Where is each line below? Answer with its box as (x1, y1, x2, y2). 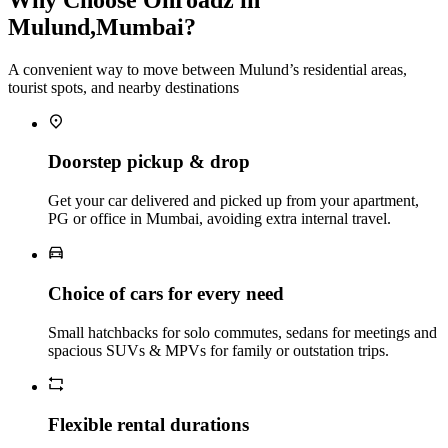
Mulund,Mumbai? (8, 13, 196, 40)
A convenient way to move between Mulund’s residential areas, (8, 60, 407, 78)
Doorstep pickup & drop (48, 151, 250, 173)
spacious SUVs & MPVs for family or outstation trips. (48, 341, 389, 359)
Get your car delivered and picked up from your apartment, (48, 192, 419, 210)
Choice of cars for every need (48, 282, 284, 304)
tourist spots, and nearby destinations (8, 78, 239, 96)
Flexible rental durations (48, 414, 249, 436)
